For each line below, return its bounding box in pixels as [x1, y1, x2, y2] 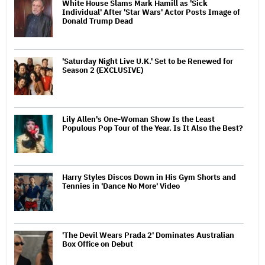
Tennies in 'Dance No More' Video [62, 180, 180, 191]
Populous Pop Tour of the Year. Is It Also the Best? [62, 122, 243, 133]
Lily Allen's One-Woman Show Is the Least [62, 114, 215, 124]
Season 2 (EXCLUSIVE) [62, 64, 143, 75]
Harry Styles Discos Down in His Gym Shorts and [62, 172, 236, 182]
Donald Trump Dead [62, 15, 133, 26]
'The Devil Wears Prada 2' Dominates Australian [62, 230, 234, 240]
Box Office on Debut [62, 238, 133, 249]
